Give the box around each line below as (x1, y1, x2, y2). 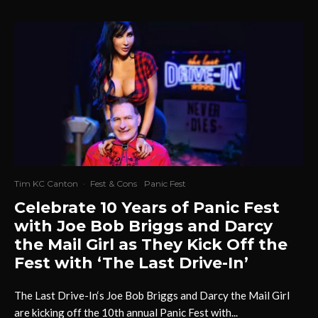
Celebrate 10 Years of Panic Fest (14, 197, 280, 217)
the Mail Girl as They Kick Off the (14, 234, 287, 254)
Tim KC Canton (14, 177, 78, 189)
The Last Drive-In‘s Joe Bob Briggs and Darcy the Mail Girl (14, 288, 290, 302)
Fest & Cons (90, 177, 137, 189)
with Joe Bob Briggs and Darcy (14, 216, 273, 236)
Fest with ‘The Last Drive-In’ (14, 253, 248, 273)
